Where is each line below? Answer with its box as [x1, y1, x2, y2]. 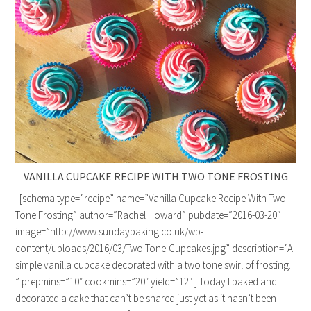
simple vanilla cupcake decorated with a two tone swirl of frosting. [15, 258, 292, 271]
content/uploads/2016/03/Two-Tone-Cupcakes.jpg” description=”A [15, 241, 294, 255]
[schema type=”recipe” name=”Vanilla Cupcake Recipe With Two [15, 191, 287, 205]
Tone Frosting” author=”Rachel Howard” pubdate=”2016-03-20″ [15, 208, 281, 221]
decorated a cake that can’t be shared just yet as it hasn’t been [15, 291, 277, 305]
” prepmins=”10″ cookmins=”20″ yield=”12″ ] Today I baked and [15, 274, 278, 288]
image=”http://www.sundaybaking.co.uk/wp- [15, 224, 204, 238]
